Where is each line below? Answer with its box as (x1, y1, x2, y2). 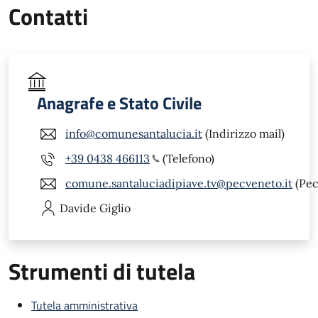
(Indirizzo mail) (202, 126, 285, 141)
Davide (60, 200, 97, 215)
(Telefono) (160, 151, 214, 166)
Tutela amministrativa (31, 296, 138, 314)
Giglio (99, 200, 131, 215)
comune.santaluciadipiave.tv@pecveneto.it (65, 176, 292, 191)
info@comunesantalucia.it (65, 126, 202, 141)
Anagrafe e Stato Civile (37, 89, 202, 116)
